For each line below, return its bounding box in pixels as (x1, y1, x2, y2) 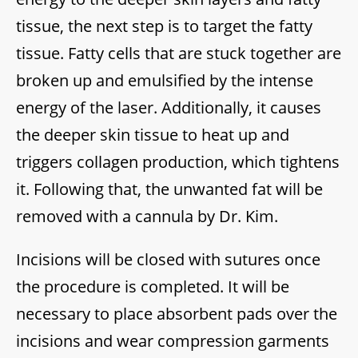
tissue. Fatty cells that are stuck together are (16, 42, 341, 65)
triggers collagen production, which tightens (16, 151, 340, 173)
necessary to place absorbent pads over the (16, 303, 337, 325)
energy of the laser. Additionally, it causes (16, 97, 321, 119)
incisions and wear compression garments (16, 330, 329, 352)
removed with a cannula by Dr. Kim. (16, 205, 278, 228)
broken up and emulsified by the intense (16, 70, 313, 92)
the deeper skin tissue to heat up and (16, 124, 289, 146)
